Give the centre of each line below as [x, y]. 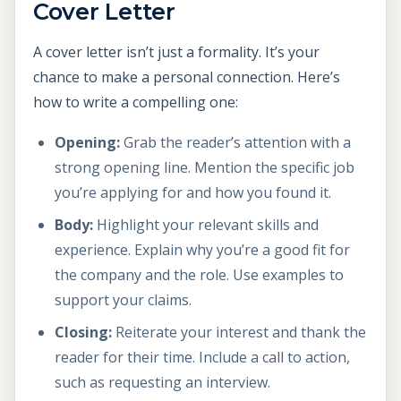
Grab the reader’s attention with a [235, 143]
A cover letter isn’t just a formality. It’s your [176, 51]
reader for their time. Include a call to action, [202, 358]
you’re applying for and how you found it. [193, 193]
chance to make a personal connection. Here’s [187, 77]
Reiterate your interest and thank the [239, 333]
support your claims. [123, 300]
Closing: [83, 333]
